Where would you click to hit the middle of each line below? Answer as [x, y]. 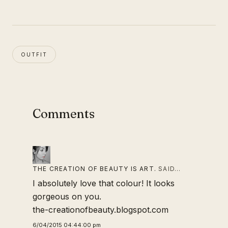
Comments [64, 113]
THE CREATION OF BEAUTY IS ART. [94, 168]
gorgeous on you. [67, 196]
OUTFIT [34, 54]
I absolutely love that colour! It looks [104, 183]
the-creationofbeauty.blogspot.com [101, 209]
